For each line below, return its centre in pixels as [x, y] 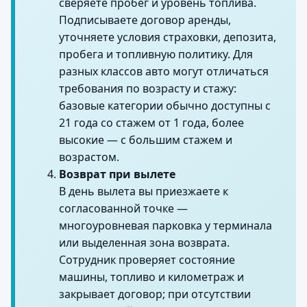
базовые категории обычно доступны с [165, 105]
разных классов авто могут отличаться [164, 71]
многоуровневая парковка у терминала [165, 225]
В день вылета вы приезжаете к [144, 191]
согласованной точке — [123, 208]
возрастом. [89, 157]
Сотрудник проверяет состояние [147, 259]
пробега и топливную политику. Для [156, 54]
